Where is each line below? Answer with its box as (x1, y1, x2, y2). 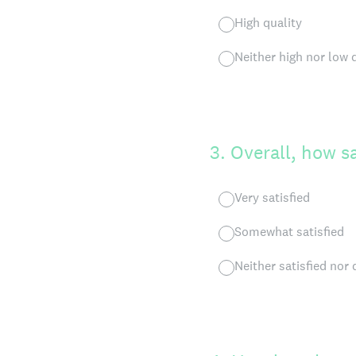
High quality (234, 14, 302, 31)
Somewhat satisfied (234, 223, 344, 240)
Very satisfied (234, 189, 310, 206)
